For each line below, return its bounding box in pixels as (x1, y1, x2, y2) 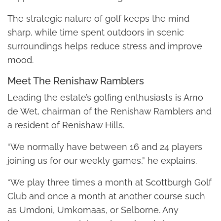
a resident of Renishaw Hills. (7, 119, 124, 130)
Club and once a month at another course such (7, 190, 205, 201)
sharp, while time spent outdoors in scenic (7, 27, 184, 37)
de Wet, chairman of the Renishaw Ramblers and (7, 106, 212, 116)
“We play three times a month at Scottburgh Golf (7, 177, 212, 187)
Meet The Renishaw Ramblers (7, 74, 144, 87)
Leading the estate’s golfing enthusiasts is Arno (7, 92, 203, 103)
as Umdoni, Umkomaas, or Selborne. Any (7, 204, 179, 215)
